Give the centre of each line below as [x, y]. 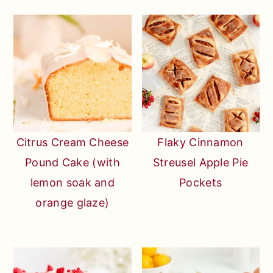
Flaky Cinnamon [200, 142]
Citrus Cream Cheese [73, 142]
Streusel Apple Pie [200, 162]
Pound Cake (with [73, 162]
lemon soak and [73, 182]
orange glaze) [73, 202]
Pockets [201, 182]
